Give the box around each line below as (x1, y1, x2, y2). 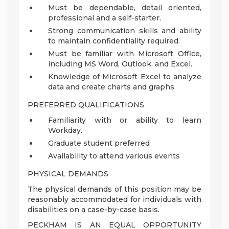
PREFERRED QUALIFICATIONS (28, 100, 144, 110)
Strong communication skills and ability (48, 26, 201, 36)
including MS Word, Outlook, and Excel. (48, 59, 192, 69)
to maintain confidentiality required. (48, 36, 180, 46)
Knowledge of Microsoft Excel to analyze (48, 72, 201, 82)
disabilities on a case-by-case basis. (28, 205, 159, 215)
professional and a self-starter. (48, 13, 161, 23)
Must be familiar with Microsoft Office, (48, 49, 201, 59)
